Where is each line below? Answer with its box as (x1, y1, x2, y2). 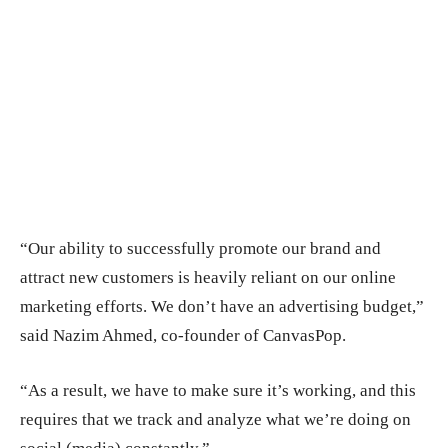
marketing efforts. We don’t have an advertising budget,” (20, 297, 424, 317)
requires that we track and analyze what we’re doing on (20, 410, 411, 430)
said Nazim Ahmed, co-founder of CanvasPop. (20, 326, 346, 346)
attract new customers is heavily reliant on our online (20, 268, 396, 288)
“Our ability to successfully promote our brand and (20, 239, 381, 259)
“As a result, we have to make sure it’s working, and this (20, 381, 416, 401)
